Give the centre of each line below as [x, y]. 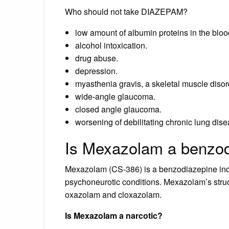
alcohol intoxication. [111, 45]
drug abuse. [97, 58]
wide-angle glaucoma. [115, 96]
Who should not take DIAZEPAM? [126, 11]
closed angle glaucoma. [118, 109]
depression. [96, 71]
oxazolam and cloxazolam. [113, 194]
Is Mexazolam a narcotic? [114, 215]
